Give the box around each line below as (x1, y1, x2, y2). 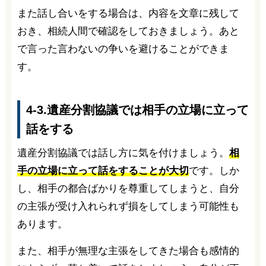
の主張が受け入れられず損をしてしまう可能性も (17, 200, 239, 212)
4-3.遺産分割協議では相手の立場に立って (26, 103, 249, 116)
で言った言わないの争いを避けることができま (17, 43, 229, 55)
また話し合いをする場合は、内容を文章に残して (17, 8, 239, 20)
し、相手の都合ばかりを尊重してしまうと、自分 (17, 182, 239, 194)
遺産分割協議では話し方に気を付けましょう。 (17, 147, 229, 159)
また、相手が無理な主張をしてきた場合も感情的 (17, 245, 239, 256)
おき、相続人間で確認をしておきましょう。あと (17, 26, 239, 37)
